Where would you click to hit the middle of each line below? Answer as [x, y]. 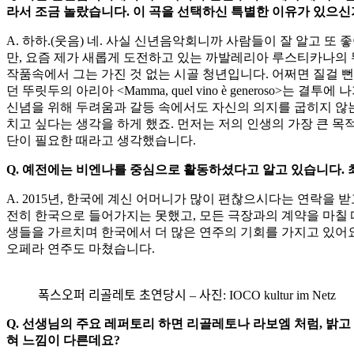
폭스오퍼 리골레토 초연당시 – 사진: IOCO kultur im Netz [187, 295]
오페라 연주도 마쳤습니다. [81, 248]
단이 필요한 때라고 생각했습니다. [101, 140]
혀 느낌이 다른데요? [63, 340]
